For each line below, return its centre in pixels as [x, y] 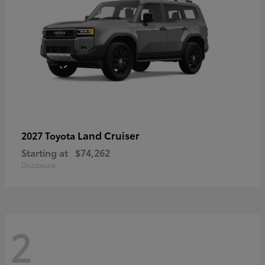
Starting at [45, 153]
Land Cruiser [109, 135]
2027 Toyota [49, 135]
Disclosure [38, 165]
